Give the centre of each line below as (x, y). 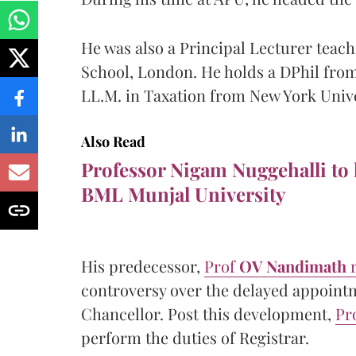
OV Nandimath (295, 265)
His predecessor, (143, 265)
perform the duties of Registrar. (195, 337)
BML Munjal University (183, 193)
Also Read (113, 141)
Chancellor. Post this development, (208, 313)
